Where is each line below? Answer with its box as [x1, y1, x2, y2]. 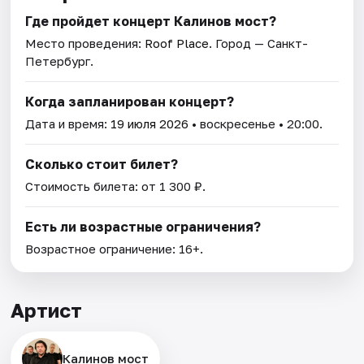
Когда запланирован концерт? [25, 93, 235, 110]
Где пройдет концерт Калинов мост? [25, 13, 277, 30]
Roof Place [145, 36, 210, 51]
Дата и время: [25, 116, 111, 132]
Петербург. [25, 54, 94, 69]
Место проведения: [25, 36, 145, 51]
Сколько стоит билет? [25, 156, 179, 173]
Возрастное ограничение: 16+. [25, 241, 204, 257]
